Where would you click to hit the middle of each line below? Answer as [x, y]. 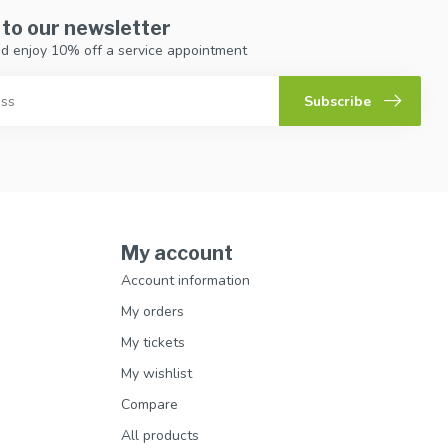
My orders [152, 312]
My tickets [153, 343]
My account [177, 253]
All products [160, 436]
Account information [185, 281]
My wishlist [156, 374]
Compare [149, 405]
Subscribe [337, 101]
